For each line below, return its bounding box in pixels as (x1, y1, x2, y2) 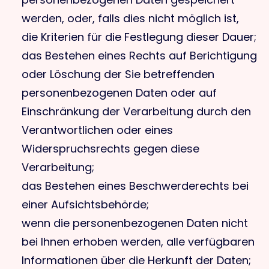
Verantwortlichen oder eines (22, 122, 173, 138)
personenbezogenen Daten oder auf (22, 85, 217, 100)
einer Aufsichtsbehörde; (22, 197, 149, 212)
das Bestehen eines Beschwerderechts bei (22, 178, 249, 193)
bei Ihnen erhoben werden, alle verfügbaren (22, 234, 255, 249)
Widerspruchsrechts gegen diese (22, 141, 199, 156)
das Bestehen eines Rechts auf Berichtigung (22, 48, 257, 63)
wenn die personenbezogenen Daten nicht (22, 216, 248, 231)
